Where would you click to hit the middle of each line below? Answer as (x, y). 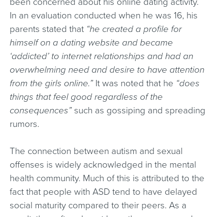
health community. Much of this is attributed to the (107, 178)
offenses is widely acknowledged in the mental (103, 165)
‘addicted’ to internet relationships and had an (101, 56)
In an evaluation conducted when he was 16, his (104, 15)
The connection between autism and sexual (96, 151)
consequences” (41, 110)
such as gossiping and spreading (139, 110)
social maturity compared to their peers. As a (98, 205)
